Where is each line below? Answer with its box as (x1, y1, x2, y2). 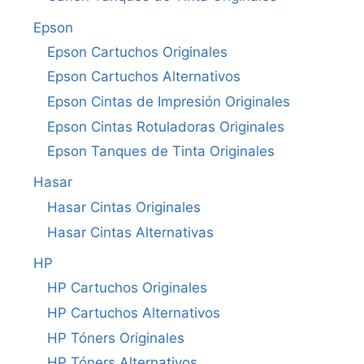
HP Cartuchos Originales (47, 279, 207, 297)
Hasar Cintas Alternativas (47, 223, 214, 240)
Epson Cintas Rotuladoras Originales (47, 118, 284, 135)
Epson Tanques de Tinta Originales (47, 142, 275, 159)
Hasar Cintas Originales (47, 199, 201, 216)
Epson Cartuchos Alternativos (47, 68, 240, 85)
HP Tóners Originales (47, 329, 184, 346)
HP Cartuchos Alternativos (47, 305, 220, 322)
